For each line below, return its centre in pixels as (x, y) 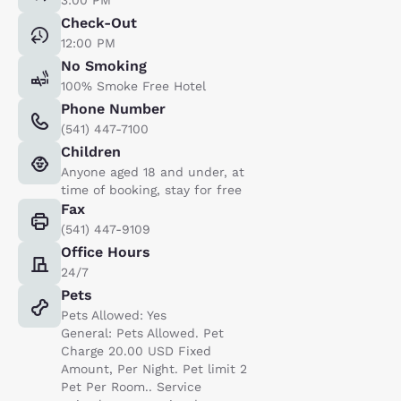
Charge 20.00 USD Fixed (136, 350)
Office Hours (106, 252)
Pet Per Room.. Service (131, 386)
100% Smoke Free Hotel (133, 85)
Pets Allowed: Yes (114, 315)
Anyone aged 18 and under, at (153, 171)
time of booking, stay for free (151, 189)
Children (91, 151)
